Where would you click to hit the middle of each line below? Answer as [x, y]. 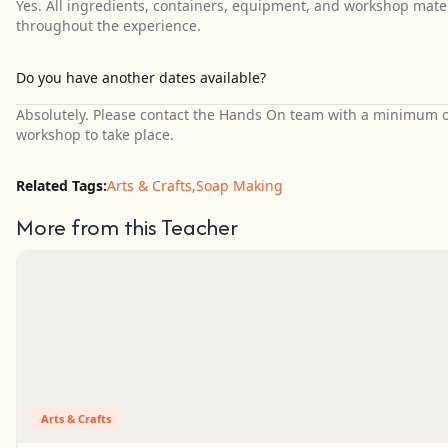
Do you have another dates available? [141, 77]
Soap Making [239, 185]
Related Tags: [61, 185]
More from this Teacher [127, 227]
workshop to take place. [95, 134]
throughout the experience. [108, 25]
